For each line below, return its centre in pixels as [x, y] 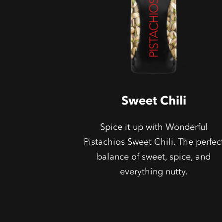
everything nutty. [154, 171]
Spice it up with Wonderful [154, 127]
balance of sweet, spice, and [154, 157]
